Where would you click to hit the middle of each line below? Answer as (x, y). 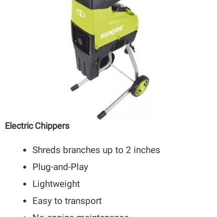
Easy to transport (67, 201)
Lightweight (56, 184)
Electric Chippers (37, 126)
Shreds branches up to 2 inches (97, 150)
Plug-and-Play (61, 167)
